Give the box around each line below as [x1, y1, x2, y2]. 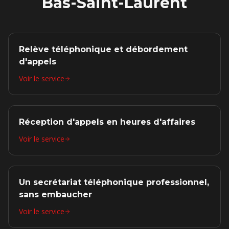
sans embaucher [19, 190, 92, 199]
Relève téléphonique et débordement [19, 44, 188, 54]
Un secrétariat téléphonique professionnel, [19, 177, 209, 187]
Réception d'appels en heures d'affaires [19, 117, 195, 127]
